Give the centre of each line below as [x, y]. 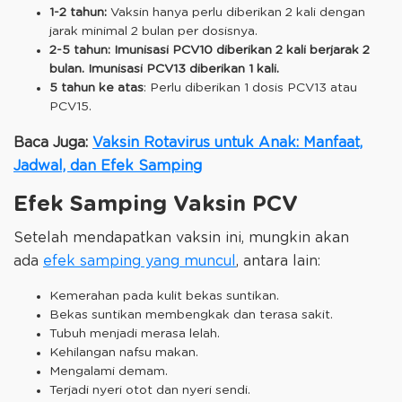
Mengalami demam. [109, 372]
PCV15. [72, 106]
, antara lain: [280, 262]
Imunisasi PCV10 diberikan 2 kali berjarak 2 [242, 50]
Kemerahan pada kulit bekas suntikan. [164, 297]
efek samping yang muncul [140, 262]
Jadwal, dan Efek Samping [108, 166]
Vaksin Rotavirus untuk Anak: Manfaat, [227, 142]
